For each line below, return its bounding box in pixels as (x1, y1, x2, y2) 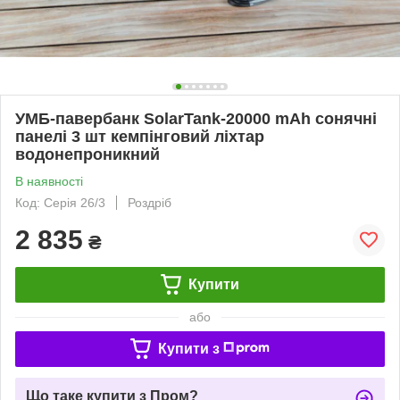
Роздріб (128, 195, 171, 210)
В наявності (15, 173, 83, 188)
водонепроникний (15, 145, 160, 163)
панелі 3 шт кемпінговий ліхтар (15, 127, 264, 146)
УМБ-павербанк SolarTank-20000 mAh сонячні (15, 109, 377, 128)
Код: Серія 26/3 (15, 195, 105, 210)
